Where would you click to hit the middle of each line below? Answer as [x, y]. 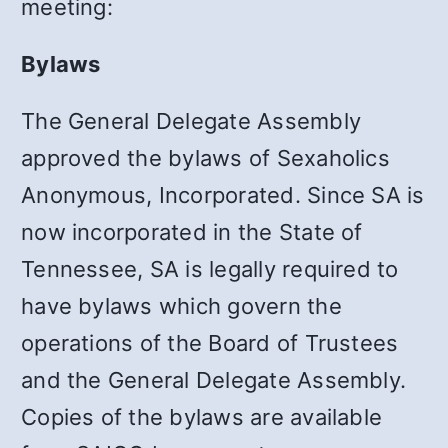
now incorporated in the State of [192, 231]
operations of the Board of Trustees [210, 342]
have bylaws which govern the [181, 305]
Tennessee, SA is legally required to [210, 268]
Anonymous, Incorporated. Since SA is [223, 194]
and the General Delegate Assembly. [214, 379]
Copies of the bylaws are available [202, 416]
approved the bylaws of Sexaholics [205, 157]
